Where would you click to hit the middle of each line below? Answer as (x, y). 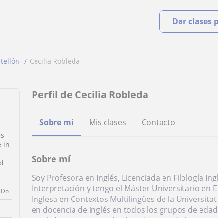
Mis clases (108, 122)
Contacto (159, 122)
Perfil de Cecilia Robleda (90, 95)
